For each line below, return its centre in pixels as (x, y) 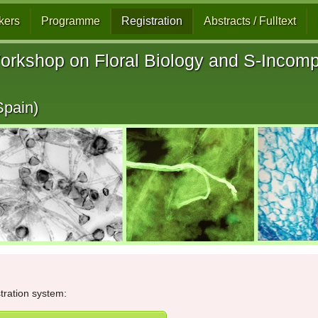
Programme (70, 21)
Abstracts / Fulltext (250, 21)
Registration (152, 21)
